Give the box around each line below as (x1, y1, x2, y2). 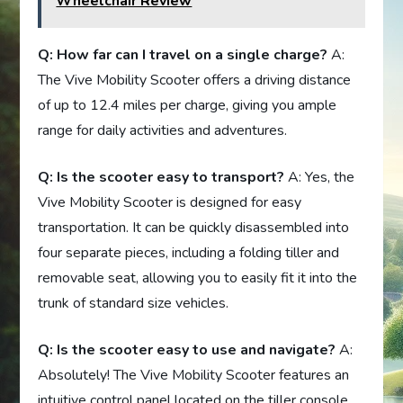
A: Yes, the (284, 167, 355, 188)
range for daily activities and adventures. (38, 121, 288, 141)
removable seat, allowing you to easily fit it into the (38, 268, 358, 289)
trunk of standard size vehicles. (38, 293, 229, 314)
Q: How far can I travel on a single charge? (38, 45, 328, 66)
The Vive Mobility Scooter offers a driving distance (38, 70, 352, 91)
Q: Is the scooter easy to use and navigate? (38, 340, 336, 361)
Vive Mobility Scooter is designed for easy (38, 193, 302, 213)
